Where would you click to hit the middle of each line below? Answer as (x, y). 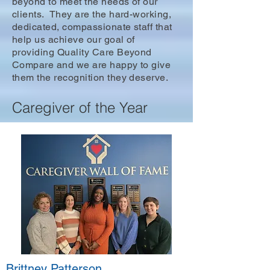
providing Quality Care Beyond (82, 52)
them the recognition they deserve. (90, 77)
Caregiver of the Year (80, 108)
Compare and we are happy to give (92, 65)
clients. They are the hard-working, (92, 14)
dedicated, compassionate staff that (92, 27)
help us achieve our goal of (74, 39)
